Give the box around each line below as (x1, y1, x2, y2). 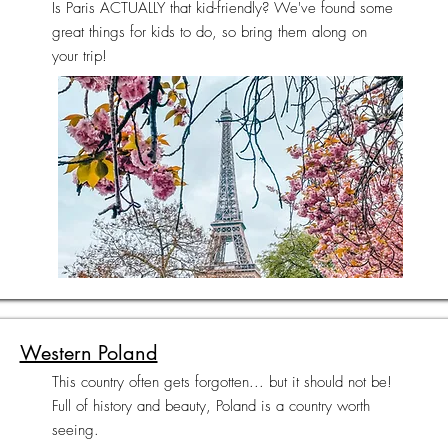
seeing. (51, 420, 99, 440)
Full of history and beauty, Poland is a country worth (51, 396, 370, 416)
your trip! (51, 46, 107, 66)
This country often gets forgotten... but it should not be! (51, 372, 392, 392)
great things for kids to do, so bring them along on (51, 22, 367, 42)
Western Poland (19, 340, 158, 366)
